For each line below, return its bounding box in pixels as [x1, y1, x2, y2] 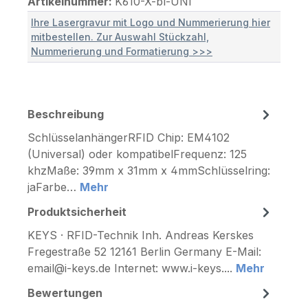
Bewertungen [27, 285, 102, 300]
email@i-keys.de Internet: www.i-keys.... [27, 261, 236, 275]
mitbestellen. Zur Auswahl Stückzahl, [31, 30, 209, 43]
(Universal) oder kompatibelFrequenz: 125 [27, 146, 247, 161]
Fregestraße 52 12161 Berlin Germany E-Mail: [27, 244, 261, 258]
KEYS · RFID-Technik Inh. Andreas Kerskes [27, 228, 254, 242]
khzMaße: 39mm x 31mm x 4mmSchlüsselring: [27, 163, 270, 177]
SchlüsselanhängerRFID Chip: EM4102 [27, 130, 230, 144]
